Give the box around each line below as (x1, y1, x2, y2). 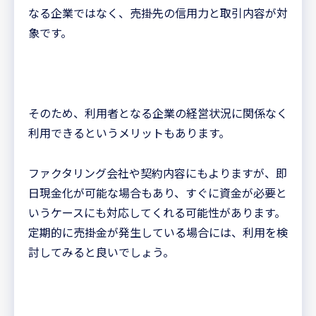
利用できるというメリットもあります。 (28, 123, 230, 141)
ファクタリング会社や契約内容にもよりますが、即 (28, 164, 287, 181)
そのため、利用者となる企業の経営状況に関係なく (28, 104, 288, 121)
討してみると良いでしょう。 (28, 243, 174, 260)
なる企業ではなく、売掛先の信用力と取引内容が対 (28, 4, 288, 22)
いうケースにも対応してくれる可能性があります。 (28, 203, 286, 221)
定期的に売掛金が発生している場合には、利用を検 (28, 223, 288, 241)
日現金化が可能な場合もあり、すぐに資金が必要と (28, 183, 287, 201)
